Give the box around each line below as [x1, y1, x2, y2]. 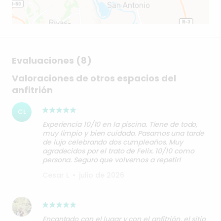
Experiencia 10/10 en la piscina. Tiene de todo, [42, 119, 198, 130]
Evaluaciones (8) [12, 54, 92, 67]
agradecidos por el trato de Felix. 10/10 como [42, 146, 194, 156]
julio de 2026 [79, 170, 124, 181]
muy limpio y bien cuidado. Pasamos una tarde [42, 128, 204, 139]
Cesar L [42, 170, 69, 181]
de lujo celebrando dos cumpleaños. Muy [42, 137, 184, 147]
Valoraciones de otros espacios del [12, 72, 176, 85]
